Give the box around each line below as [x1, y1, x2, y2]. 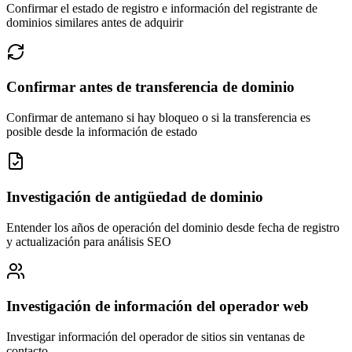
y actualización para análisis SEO [6, 234, 171, 248]
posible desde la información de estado [6, 125, 197, 139]
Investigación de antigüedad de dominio [6, 188, 263, 205]
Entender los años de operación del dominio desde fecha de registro [6, 220, 339, 234]
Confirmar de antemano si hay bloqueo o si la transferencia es [6, 111, 310, 125]
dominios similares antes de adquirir [6, 15, 183, 29]
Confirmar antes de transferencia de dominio [6, 79, 295, 96]
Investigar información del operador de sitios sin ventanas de [6, 330, 305, 344]
